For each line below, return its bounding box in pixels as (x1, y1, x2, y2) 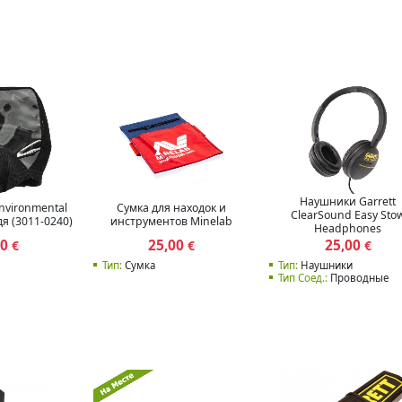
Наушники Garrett (300, 193, 397, 209)
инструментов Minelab (110, 214, 233, 230)
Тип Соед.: (278, 270, 328, 284)
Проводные (328, 270, 389, 284)
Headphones (314, 220, 382, 236)
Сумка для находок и (117, 200, 227, 216)
